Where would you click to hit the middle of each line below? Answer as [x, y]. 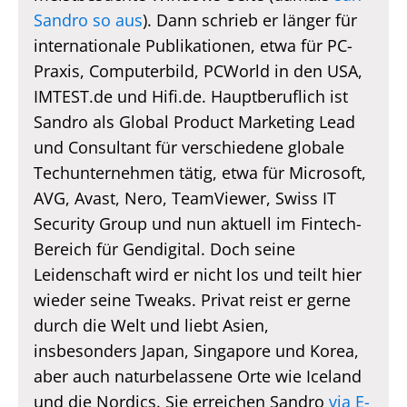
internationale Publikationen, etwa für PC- [193, 45]
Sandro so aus [88, 20]
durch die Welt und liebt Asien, [151, 325]
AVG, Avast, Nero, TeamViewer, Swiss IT [184, 198]
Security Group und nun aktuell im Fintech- [197, 223]
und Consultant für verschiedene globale [189, 147]
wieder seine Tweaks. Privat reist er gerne [192, 299]
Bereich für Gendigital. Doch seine [164, 248]
